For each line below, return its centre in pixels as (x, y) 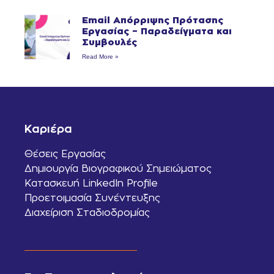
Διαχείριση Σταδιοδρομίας (87, 212)
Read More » (100, 56)
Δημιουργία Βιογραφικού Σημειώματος (118, 168)
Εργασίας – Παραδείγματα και (157, 31)
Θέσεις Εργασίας (65, 154)
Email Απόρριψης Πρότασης (152, 20)
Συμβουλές (109, 42)
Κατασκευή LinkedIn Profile (91, 183)
